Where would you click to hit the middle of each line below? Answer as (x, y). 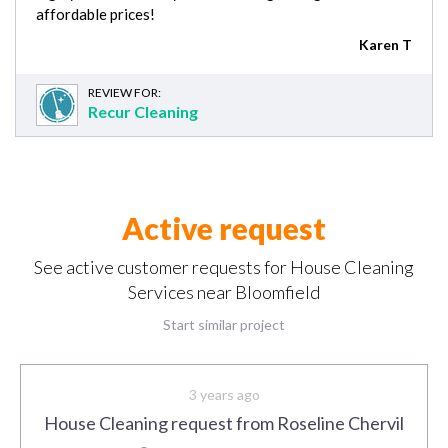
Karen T (385, 44)
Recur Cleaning (143, 111)
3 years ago (224, 394)
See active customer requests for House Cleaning (224, 266)
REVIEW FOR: (124, 92)
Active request (224, 227)
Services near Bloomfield (224, 291)
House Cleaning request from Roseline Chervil (224, 422)
